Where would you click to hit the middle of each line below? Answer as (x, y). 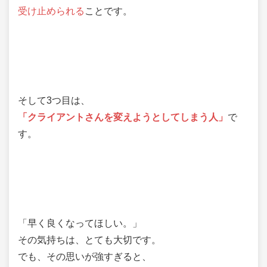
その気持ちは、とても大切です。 (89, 240)
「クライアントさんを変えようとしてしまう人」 (123, 117)
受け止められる (51, 11)
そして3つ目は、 (54, 100)
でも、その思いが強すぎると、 (85, 256)
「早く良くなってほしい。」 (80, 223)
